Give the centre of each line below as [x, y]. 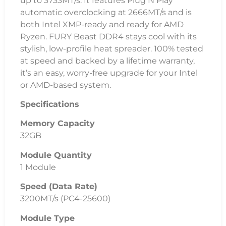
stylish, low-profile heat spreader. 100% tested [112, 48]
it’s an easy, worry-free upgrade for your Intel [109, 73]
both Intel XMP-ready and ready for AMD [102, 24]
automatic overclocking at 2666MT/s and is [106, 12]
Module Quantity [56, 155]
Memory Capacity [58, 124]
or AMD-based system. [66, 85]
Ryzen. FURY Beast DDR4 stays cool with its [108, 36]
